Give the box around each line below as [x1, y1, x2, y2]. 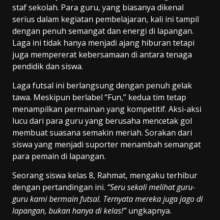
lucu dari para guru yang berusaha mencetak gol [12, 115, 192, 126]
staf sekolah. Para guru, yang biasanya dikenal [12, 1, 184, 13]
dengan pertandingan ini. [12, 181, 107, 192]
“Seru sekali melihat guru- [107, 181, 195, 192]
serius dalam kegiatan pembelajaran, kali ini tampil [12, 13, 199, 25]
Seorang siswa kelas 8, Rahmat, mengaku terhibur [12, 169, 197, 181]
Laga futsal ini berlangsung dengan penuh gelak [12, 80, 192, 91]
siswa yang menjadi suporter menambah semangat [12, 138, 201, 150]
